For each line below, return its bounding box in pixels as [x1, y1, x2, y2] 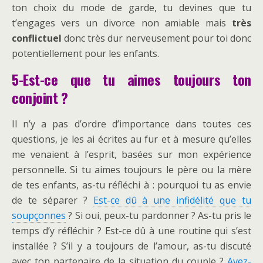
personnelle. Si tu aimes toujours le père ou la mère [12, 163, 251, 177]
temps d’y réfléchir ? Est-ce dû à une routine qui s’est [12, 224, 251, 238]
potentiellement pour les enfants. [12, 47, 159, 60]
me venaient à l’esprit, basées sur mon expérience [12, 148, 251, 161]
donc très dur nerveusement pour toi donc [62, 32, 251, 45]
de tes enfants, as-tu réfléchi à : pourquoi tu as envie [12, 178, 251, 192]
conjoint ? [12, 87, 68, 109]
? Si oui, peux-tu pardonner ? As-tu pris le [66, 209, 251, 222]
